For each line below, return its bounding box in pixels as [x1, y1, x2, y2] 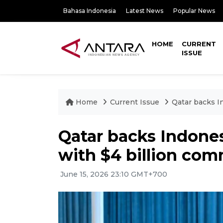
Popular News [173, 7, 215, 14]
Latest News [126, 7, 163, 14]
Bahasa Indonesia [63, 7, 116, 14]
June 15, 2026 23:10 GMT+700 [58, 170, 167, 179]
